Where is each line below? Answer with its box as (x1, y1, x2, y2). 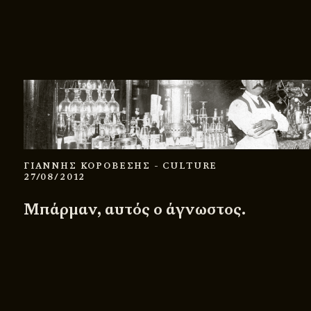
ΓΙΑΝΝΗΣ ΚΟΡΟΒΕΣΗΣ (24, 160, 154, 171)
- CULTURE (153, 160, 218, 171)
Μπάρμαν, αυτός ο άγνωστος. (24, 199, 246, 219)
